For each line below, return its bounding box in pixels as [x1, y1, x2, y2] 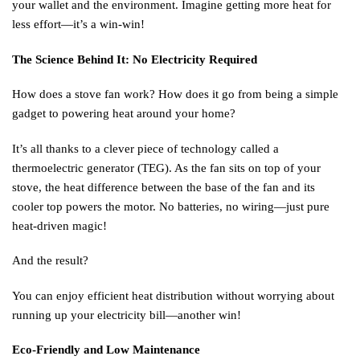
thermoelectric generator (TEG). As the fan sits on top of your [12, 161, 321, 174]
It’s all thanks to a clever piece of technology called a [12, 141, 279, 155]
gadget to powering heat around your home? [12, 107, 235, 121]
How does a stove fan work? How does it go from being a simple [12, 88, 338, 101]
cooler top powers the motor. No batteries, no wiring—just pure [12, 199, 329, 213]
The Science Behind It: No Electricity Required [12, 52, 257, 66]
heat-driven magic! [12, 219, 107, 232]
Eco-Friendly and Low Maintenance [12, 343, 200, 357]
